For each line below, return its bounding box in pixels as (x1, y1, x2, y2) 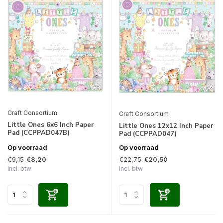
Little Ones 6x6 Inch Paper (7, 120, 94, 130)
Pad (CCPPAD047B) (7, 128, 70, 138)
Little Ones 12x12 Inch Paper (119, 121, 213, 130)
